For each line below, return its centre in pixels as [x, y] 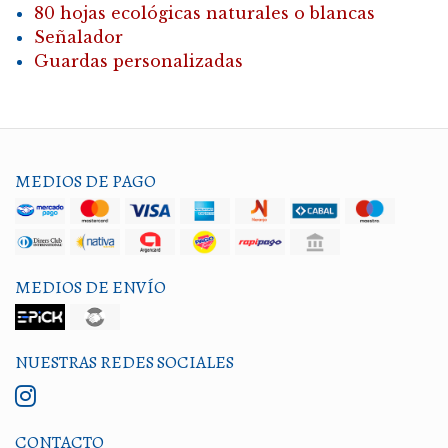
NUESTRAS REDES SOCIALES [124, 361]
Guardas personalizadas [138, 60]
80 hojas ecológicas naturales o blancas [204, 12]
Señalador [78, 36]
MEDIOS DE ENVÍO [90, 286]
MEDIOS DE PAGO [85, 180]
